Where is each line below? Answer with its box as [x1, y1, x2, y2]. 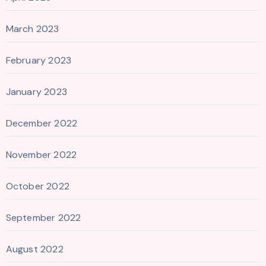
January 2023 [5, 85, 67, 99]
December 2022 [5, 117, 78, 130]
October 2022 [5, 180, 69, 193]
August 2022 [5, 243, 64, 256]
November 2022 [5, 148, 77, 161]
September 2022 [5, 211, 81, 224]
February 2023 [5, 54, 72, 67]
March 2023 [5, 23, 59, 36]
